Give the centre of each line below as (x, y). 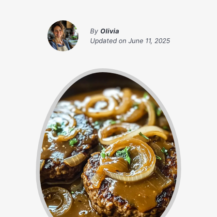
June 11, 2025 (149, 41)
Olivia (109, 31)
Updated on (109, 41)
